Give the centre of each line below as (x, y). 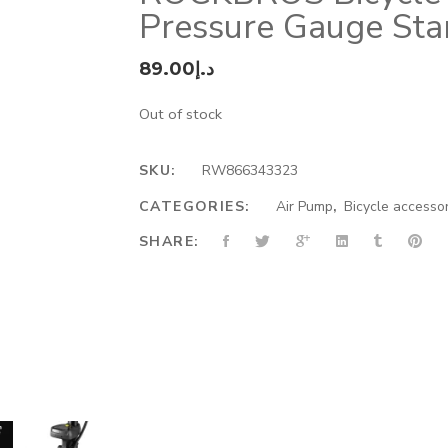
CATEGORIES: (197, 206)
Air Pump (304, 206)
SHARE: (169, 241)
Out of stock (180, 114)
